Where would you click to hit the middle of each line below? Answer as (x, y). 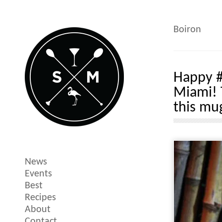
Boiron (187, 30)
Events (38, 174)
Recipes (40, 198)
